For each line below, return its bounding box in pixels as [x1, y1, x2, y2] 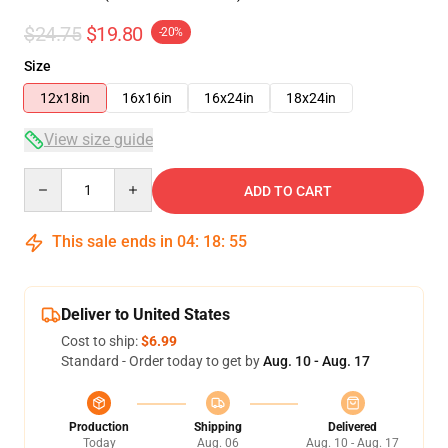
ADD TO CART [244, 183, 332, 199]
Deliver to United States [61, 305, 230, 324]
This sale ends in [48, 232, 177, 251]
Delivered [328, 420, 377, 434]
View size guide [44, 130, 153, 149]
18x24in [286, 90, 336, 106]
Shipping [193, 420, 242, 434]
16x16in [122, 90, 172, 106]
